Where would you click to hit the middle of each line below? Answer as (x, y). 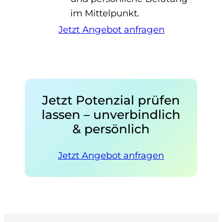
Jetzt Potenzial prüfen (111, 100)
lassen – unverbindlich (111, 114)
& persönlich (111, 129)
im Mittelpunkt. (105, 13)
